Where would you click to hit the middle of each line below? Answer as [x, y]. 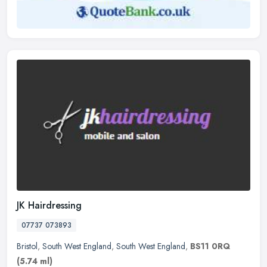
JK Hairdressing [49, 206]
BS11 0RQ [210, 246]
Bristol [27, 246]
